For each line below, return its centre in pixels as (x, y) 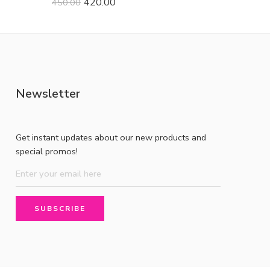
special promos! (47, 151)
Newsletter (48, 93)
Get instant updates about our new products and (111, 137)
